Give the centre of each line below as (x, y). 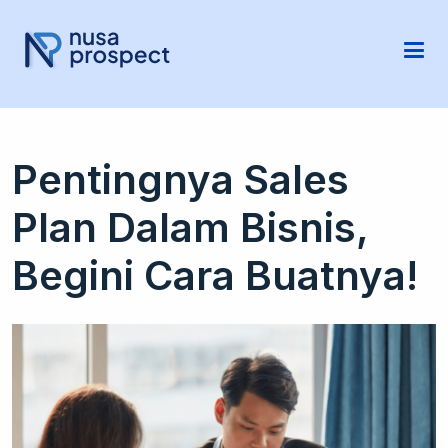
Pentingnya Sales (180, 179)
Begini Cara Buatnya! (215, 275)
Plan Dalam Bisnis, (190, 227)
